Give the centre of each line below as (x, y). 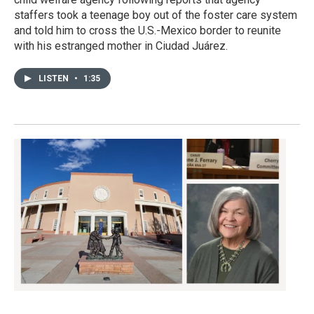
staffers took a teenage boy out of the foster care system (156, 15)
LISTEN (55, 79)
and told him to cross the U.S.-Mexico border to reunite (148, 31)
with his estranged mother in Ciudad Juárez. (121, 46)
